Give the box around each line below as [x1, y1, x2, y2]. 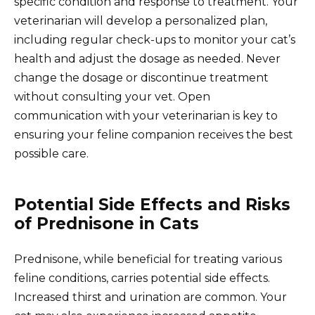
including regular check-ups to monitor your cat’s [14, 33, 295, 47]
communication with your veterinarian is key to [14, 109, 278, 123]
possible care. [14, 147, 89, 161]
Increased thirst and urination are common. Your [14, 290, 287, 304]
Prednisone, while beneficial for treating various [14, 252, 282, 266]
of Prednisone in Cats [14, 214, 199, 234]
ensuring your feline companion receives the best [14, 128, 293, 142]
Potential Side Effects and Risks [14, 195, 290, 215]
